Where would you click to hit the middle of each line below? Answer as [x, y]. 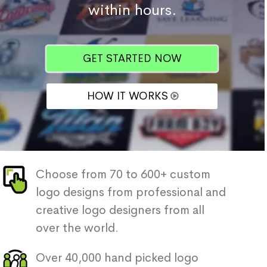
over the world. [77, 228]
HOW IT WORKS [128, 96]
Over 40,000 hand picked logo [117, 258]
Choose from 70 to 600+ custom [123, 174]
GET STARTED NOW [132, 58]
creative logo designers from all [120, 210]
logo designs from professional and [131, 192]
